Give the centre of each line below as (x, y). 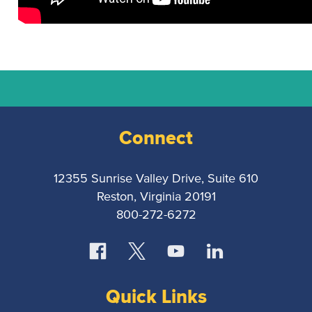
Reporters (198, 133)
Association (207, 151)
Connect (156, 138)
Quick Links (156, 296)
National (193, 97)
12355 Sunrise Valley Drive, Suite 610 (156, 179)
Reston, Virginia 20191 (156, 197)
